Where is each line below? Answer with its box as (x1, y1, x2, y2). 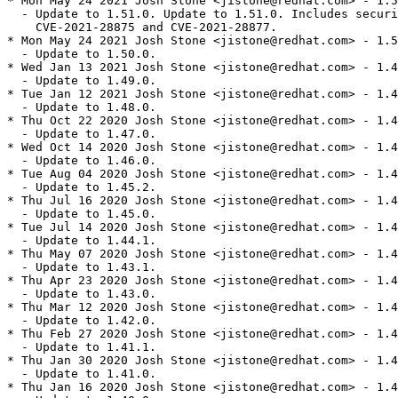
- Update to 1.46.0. (7, 154, 156, 168)
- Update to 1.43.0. (7, 287, 156, 301)
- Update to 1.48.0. (7, 100, 156, 115)
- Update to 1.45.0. (7, 207, 156, 221)
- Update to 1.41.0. (7, 367, 156, 381)
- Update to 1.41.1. (7, 340, 156, 354)
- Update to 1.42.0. (7, 314, 156, 328)
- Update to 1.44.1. (7, 234, 156, 248)
